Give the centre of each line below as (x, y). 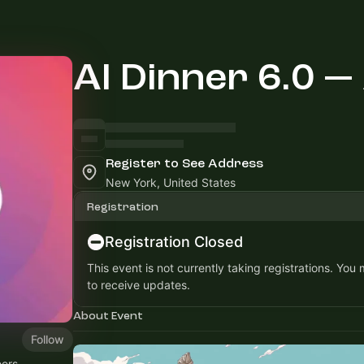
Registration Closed (174, 242)
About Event (108, 316)
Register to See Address (184, 163)
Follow (48, 339)
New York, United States (171, 182)
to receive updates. (139, 285)
